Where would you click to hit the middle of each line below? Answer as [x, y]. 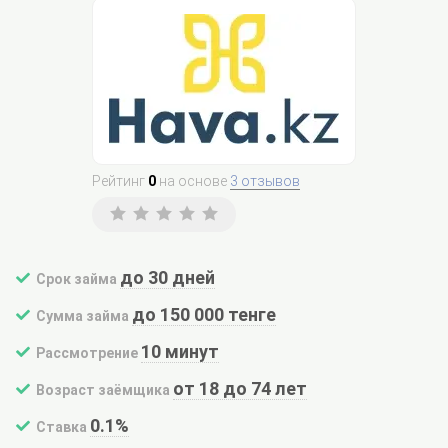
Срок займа [76, 279]
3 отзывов [265, 181]
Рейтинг [120, 181]
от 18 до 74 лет [240, 388]
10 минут [180, 351]
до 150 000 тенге [204, 314]
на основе [193, 181]
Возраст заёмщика [103, 390]
